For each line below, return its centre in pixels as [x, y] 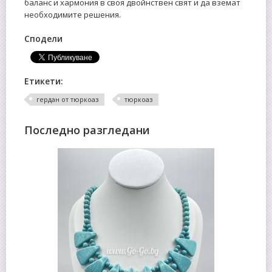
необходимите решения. [73, 14]
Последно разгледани [87, 130]
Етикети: [44, 81]
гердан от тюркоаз [67, 99]
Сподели [43, 38]
